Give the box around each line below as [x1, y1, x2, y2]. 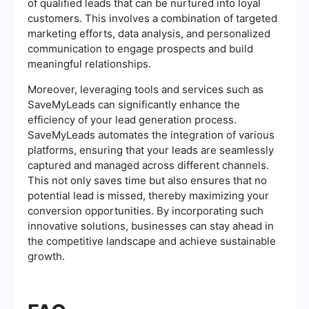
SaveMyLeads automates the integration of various [28, 128, 275, 142]
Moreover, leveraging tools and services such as [28, 83, 263, 97]
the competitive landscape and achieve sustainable [28, 235, 276, 248]
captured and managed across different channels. [28, 159, 269, 172]
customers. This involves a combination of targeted [28, 12, 277, 26]
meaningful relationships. [28, 57, 151, 71]
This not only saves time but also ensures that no [28, 174, 267, 188]
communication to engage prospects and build [28, 42, 253, 56]
